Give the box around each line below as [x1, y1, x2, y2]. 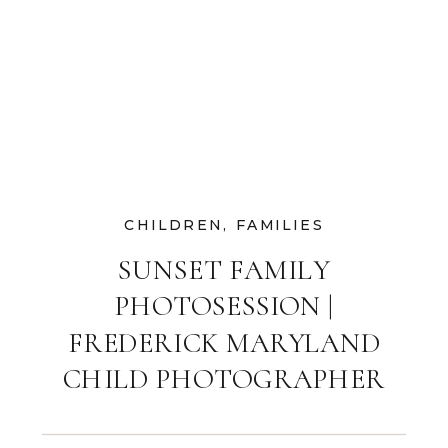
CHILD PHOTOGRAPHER [63, 362, 385, 397]
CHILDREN [123, 215, 224, 234]
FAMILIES [235, 215, 325, 234]
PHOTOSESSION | [114, 289, 334, 324]
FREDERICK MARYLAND [67, 326, 381, 360]
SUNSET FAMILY [118, 253, 330, 287]
